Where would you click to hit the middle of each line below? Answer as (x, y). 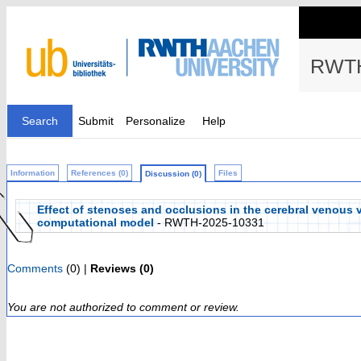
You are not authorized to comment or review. (123, 307)
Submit (96, 121)
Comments (35, 268)
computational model (95, 222)
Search (40, 121)
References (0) (100, 173)
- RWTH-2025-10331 (209, 222)
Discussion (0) (173, 174)
